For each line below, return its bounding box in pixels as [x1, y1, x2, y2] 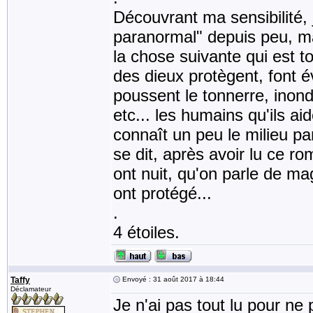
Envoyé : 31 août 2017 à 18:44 [120, 275, 224, 283]
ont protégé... [113, 184, 212, 203]
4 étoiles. [113, 223, 180, 242]
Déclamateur [10, 285, 51, 293]
